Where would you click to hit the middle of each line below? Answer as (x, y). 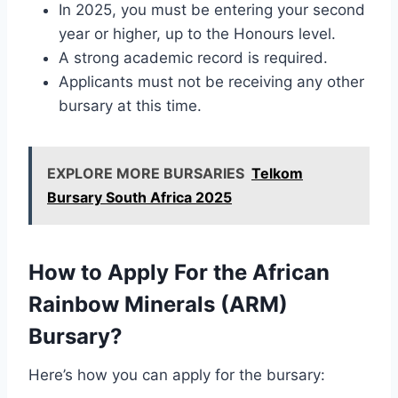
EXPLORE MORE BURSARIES (146, 174)
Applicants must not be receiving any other (211, 82)
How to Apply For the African (179, 273)
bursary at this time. (130, 106)
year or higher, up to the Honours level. (197, 34)
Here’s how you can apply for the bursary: (177, 375)
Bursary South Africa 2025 (139, 198)
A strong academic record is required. (193, 58)
